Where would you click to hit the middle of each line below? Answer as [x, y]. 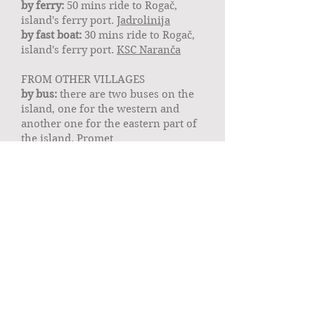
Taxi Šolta [168, 153]
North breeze [94, 153]
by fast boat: [51, 35]
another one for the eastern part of [109, 124]
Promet [95, 139]
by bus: [40, 94]
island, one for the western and [100, 109]
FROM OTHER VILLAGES [83, 79]
